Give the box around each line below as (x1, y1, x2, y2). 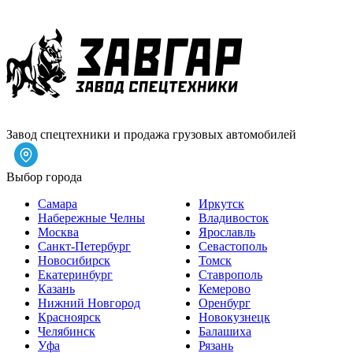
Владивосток (199, 210, 269, 225)
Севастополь (199, 239, 267, 253)
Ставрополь (199, 267, 262, 281)
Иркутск (199, 196, 244, 210)
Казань (38, 281, 75, 295)
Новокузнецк (199, 310, 270, 324)
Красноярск (38, 310, 101, 324)
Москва (38, 225, 79, 239)
